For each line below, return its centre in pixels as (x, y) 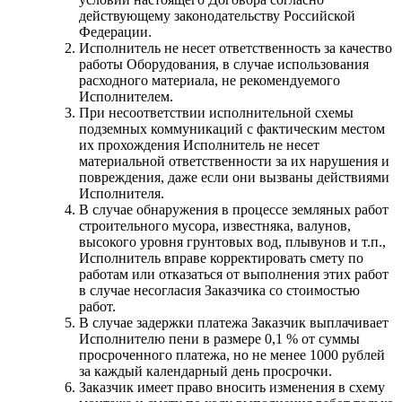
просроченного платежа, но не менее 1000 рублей (232, 354)
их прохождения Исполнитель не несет (199, 144)
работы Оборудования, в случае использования (224, 64)
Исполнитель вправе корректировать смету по (221, 258)
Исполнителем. (126, 96)
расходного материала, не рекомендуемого (210, 80)
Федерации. (115, 31)
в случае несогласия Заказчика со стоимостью (219, 290)
